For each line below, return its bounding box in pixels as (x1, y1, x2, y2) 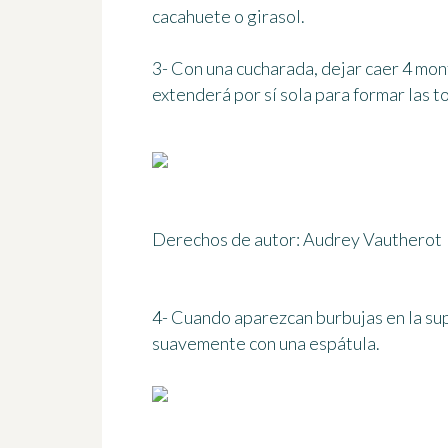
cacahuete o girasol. (152, 5, 305, 28)
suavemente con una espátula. (152, 332, 380, 355)
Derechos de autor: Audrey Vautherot (152, 228, 442, 251)
